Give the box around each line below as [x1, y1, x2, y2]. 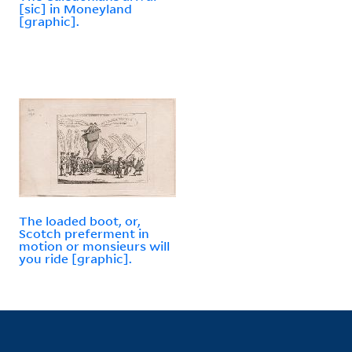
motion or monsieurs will [19, 237, 170, 254]
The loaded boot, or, [19, 212, 141, 229]
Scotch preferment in [19, 225, 149, 241]
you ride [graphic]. [19, 250, 132, 266]
